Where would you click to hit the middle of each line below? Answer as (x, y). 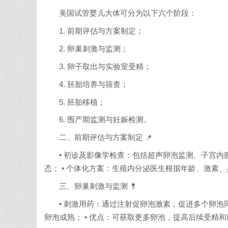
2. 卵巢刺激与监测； (94, 49)
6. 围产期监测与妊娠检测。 (105, 120)
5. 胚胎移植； (82, 102)
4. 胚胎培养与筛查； (94, 84)
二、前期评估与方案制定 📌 (106, 138)
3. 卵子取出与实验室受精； (105, 66)
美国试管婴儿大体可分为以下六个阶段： (128, 13)
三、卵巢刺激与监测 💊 (98, 186)
